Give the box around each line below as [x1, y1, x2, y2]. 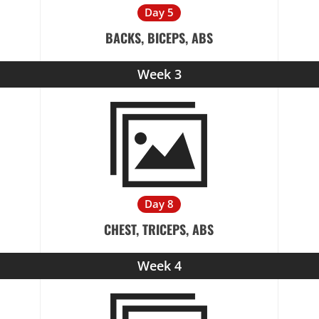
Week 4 [137, 257, 182, 274]
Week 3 [137, 66, 182, 83]
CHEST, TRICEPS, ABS [104, 220, 214, 239]
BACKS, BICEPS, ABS [105, 28, 213, 47]
